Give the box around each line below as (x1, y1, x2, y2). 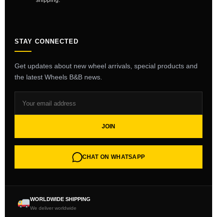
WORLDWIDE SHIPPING (30, 196, 91, 202)
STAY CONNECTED (15, 38, 78, 45)
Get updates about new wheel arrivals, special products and (15, 62, 198, 70)
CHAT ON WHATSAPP (82, 154, 145, 160)
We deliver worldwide (30, 205, 77, 211)
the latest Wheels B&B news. (15, 73, 102, 81)
